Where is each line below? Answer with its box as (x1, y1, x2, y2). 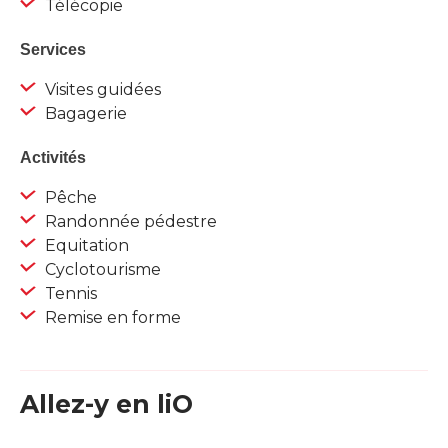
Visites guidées (41, 80, 161, 100)
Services (20, 41, 86, 59)
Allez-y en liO (20, 389, 193, 420)
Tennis (41, 284, 97, 304)
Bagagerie (41, 104, 127, 124)
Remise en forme (41, 308, 181, 328)
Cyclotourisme (41, 260, 161, 280)
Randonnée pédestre (41, 212, 217, 232)
